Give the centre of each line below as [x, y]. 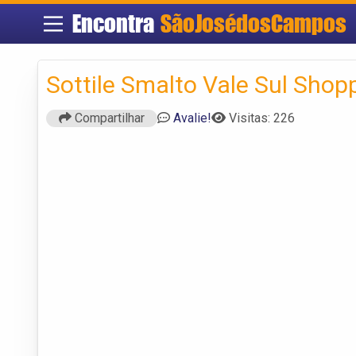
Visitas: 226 [262, 118]
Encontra [116, 23]
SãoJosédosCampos [253, 23]
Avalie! [192, 118]
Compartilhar [108, 118]
